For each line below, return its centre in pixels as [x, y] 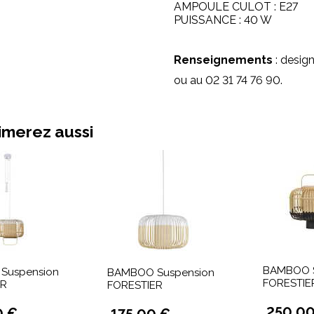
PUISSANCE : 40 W [223, 20]
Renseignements [223, 60]
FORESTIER [135, 285]
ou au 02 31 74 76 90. [228, 80]
